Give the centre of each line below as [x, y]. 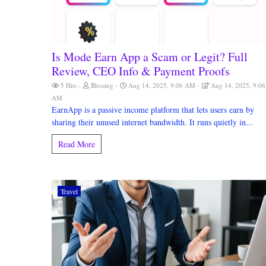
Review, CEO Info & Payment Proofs [141, 71]
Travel [69, 191]
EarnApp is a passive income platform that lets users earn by [153, 110]
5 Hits [69, 85]
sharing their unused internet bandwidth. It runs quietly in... [152, 122]
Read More [77, 144]
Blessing [102, 85]
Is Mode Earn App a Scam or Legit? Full [150, 57]
